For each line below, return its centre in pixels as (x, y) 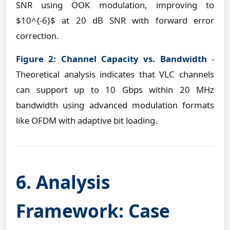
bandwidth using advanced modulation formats (115, 105)
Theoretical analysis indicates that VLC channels (115, 74)
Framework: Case (93, 210)
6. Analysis (63, 182)
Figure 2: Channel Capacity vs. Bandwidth (111, 59)
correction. (37, 36)
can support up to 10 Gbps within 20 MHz (115, 90)
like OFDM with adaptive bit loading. (87, 120)
